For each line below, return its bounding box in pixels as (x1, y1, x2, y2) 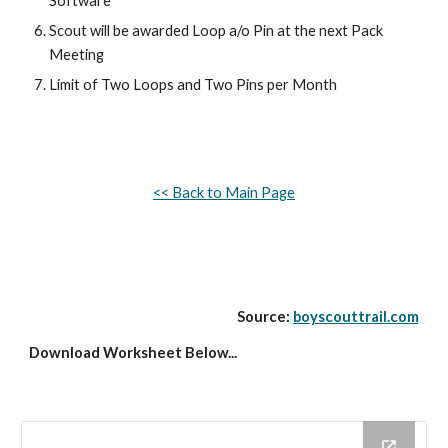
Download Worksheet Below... (29, 344, 238, 361)
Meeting (49, 46, 105, 63)
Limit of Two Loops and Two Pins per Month (49, 76, 338, 93)
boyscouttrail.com (292, 308, 419, 325)
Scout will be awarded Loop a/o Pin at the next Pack (49, 22, 384, 39)
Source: (236, 308, 293, 325)
